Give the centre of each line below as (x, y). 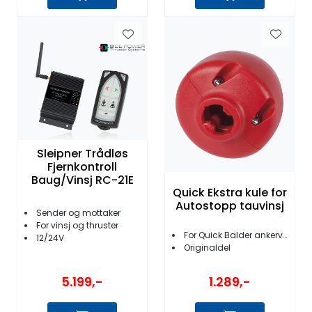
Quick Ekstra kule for (230, 193)
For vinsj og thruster (77, 226)
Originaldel (207, 248)
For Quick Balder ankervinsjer (233, 235)
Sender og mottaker (78, 213)
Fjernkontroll (82, 167)
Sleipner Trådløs (82, 154)
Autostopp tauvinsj (230, 206)
